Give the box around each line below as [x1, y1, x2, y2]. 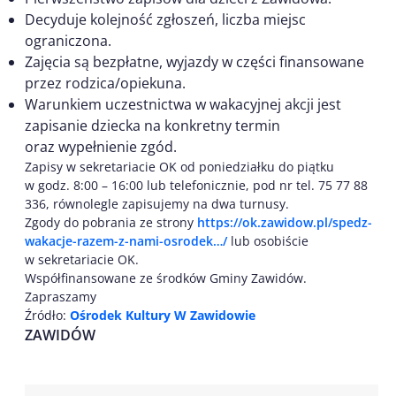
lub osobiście [227, 232, 308, 250]
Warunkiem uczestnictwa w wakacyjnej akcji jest [25, 95, 341, 115]
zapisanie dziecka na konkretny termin [25, 116, 280, 136]
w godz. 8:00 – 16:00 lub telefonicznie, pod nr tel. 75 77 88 [25, 177, 368, 194]
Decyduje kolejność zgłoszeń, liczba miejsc [25, 10, 306, 30]
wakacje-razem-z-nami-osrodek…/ [25, 232, 227, 250]
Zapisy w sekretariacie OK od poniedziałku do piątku [25, 158, 334, 176]
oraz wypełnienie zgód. [25, 137, 177, 157]
